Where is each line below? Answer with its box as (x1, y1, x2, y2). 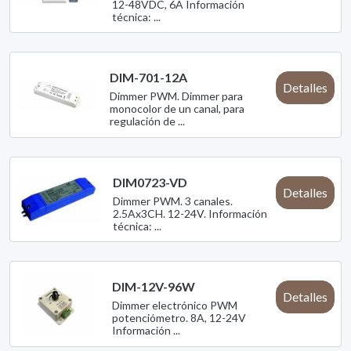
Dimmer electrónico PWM (112, 299, 238, 313)
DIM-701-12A (110, 70, 188, 85)
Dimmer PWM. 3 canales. (113, 194, 233, 208)
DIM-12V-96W (112, 279, 196, 295)
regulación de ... (110, 114, 186, 128)
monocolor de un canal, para (110, 102, 245, 116)
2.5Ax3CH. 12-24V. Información (113, 206, 268, 220)
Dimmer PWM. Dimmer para (110, 89, 244, 103)
